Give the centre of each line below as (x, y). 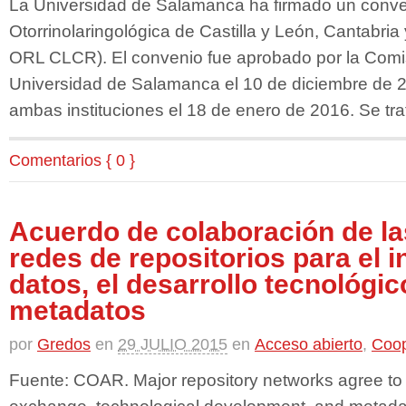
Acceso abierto (309, 344)
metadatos (77, 310)
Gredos (64, 344)
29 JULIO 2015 (173, 344)
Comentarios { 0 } (72, 160)
